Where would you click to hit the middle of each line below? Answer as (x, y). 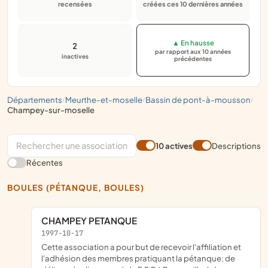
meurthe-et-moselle (107, 99)
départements (38, 99)
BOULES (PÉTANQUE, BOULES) (79, 187)
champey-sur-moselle (54, 109)
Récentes (45, 163)
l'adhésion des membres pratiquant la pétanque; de (138, 258)
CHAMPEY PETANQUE (93, 221)
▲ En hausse (193, 42)
